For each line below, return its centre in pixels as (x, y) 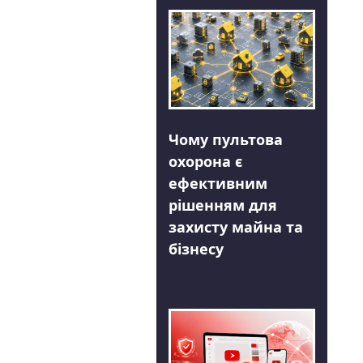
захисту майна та (235, 226)
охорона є (205, 161)
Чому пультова (225, 139)
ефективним (218, 183)
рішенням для (222, 205)
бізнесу (196, 248)
